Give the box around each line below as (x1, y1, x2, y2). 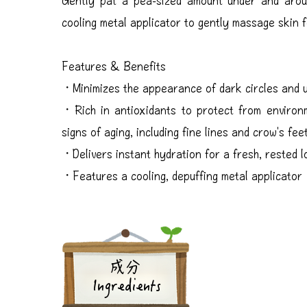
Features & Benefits (62, 58, 167, 73)
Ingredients (93, 275, 162, 299)
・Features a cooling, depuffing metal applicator (62, 167, 303, 182)
